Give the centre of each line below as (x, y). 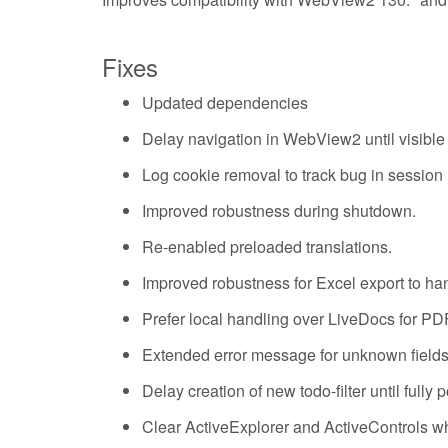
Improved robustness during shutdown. (279, 211)
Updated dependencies (225, 103)
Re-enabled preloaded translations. (267, 247)
